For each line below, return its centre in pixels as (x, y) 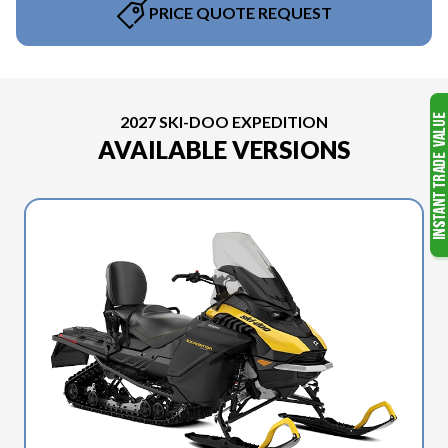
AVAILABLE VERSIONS (224, 149)
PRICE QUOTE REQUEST (240, 12)
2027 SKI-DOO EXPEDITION (224, 121)
